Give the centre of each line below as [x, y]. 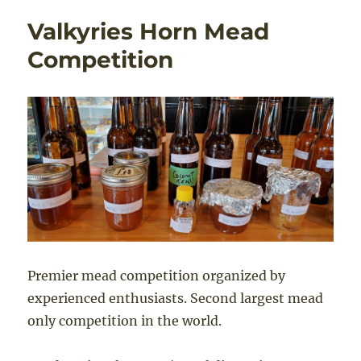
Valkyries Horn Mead [149, 32]
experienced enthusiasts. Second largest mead [176, 298]
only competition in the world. [125, 320]
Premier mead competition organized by [157, 275]
